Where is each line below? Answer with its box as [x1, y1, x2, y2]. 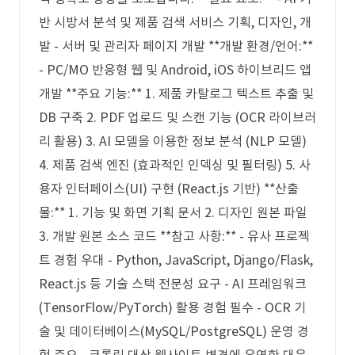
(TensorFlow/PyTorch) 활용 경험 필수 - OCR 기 [39, 300, 306, 315]
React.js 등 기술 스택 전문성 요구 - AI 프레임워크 [39, 276, 307, 292]
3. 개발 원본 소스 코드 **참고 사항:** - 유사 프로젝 [39, 228, 310, 244]
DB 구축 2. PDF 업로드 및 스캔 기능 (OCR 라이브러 [39, 109, 316, 125]
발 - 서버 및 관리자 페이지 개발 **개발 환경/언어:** [39, 38, 313, 54]
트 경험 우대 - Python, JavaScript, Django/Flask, [39, 252, 313, 268]
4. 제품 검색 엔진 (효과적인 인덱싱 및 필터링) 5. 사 [39, 157, 311, 173]
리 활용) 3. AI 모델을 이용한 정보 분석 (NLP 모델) [39, 133, 307, 149]
